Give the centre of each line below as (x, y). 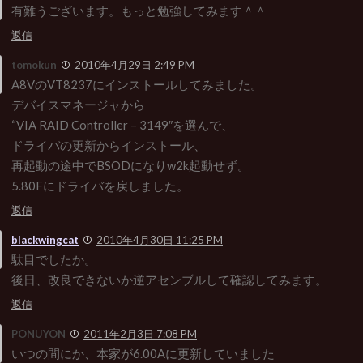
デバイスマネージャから (78, 104)
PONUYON (38, 333)
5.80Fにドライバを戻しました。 (100, 185)
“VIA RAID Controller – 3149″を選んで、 (122, 124)
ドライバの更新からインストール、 (109, 145)
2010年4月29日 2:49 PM (135, 64)
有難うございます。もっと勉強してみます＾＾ (139, 10)
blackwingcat (45, 239)
